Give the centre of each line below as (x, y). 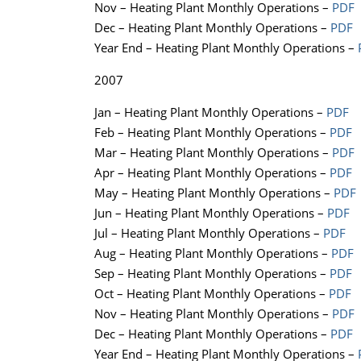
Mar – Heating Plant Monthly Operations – (213, 153)
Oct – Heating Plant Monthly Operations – (212, 294)
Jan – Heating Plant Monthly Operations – (210, 112)
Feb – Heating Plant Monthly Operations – (212, 133)
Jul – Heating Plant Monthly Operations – (209, 233)
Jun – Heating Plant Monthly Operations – (211, 213)
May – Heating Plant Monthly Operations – (214, 193)
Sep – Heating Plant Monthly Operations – (212, 274)
